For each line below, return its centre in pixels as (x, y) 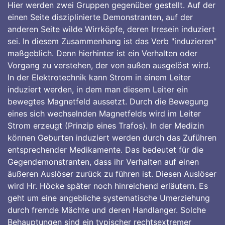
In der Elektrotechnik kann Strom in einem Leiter (99, 77)
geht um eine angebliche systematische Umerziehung (109, 198)
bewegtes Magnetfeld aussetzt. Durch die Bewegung (108, 101)
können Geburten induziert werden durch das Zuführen (112, 138)
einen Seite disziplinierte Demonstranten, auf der (100, 17)
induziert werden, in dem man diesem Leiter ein (98, 89)
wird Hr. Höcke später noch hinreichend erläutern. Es (108, 186)
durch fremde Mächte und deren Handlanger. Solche (107, 210)
